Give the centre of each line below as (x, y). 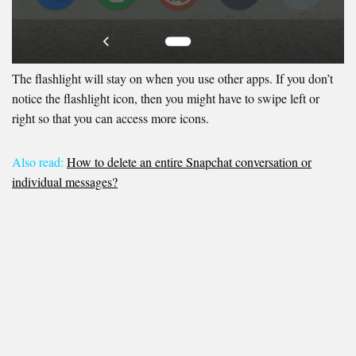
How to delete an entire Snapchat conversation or (189, 162)
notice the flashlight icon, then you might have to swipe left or (166, 99)
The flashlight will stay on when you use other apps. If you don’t (172, 79)
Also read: (38, 162)
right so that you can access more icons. (110, 118)
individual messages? (65, 182)
